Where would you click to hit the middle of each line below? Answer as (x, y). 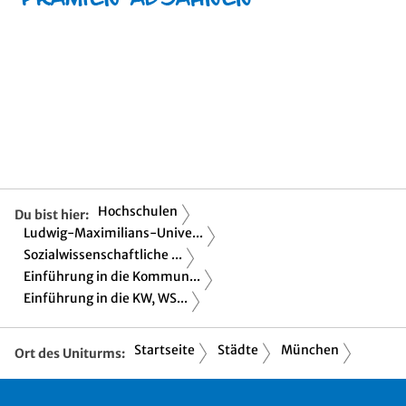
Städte (238, 349)
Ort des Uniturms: (70, 353)
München (310, 349)
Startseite (164, 349)
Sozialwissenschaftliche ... (103, 254)
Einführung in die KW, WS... (106, 298)
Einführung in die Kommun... (112, 276)
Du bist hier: (52, 214)
